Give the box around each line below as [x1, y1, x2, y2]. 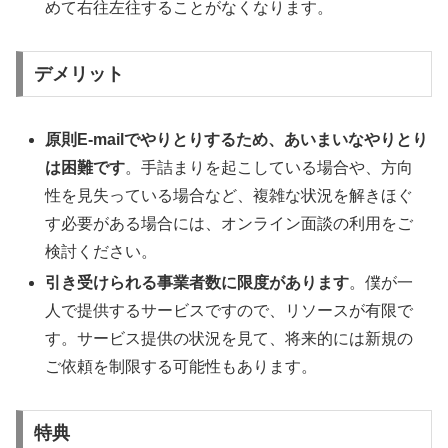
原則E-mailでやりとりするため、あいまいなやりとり [45, 130, 429, 148]
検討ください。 [45, 242, 158, 260]
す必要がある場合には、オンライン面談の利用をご [45, 214, 414, 232]
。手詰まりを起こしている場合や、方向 [125, 158, 414, 176]
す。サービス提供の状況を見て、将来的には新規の [45, 330, 414, 348]
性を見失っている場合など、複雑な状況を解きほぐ [45, 186, 414, 204]
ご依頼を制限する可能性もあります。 [45, 358, 318, 376]
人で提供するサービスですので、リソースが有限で [45, 302, 414, 320]
